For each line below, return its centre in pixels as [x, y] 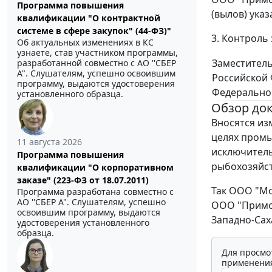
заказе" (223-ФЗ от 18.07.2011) [83, 180]
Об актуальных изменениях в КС [85, 42]
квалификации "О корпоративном [95, 168]
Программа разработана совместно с [95, 192]
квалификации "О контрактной [89, 18]
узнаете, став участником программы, [97, 53]
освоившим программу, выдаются [89, 212]
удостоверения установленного [83, 223]
